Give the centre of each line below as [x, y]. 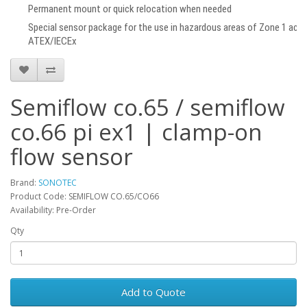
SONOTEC [58, 183]
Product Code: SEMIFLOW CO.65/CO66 [85, 197]
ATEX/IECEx [52, 41]
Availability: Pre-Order [53, 210]
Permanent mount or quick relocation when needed [130, 9]
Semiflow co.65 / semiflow [148, 108]
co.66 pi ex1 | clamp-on [136, 132]
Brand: [24, 183]
